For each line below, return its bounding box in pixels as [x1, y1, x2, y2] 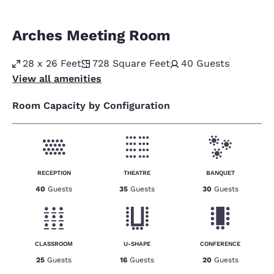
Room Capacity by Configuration [12, 100, 170, 111]
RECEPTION [37, 169, 71, 176]
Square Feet [113, 57, 170, 69]
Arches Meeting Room [12, 27, 171, 44]
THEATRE [124, 169, 150, 176]
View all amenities [12, 73, 102, 84]
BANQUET [206, 169, 235, 176]
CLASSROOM [35, 240, 73, 247]
